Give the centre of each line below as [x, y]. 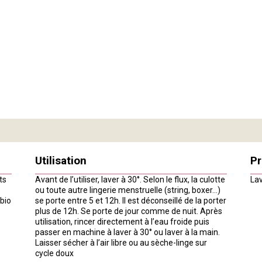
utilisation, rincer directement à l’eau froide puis [122, 221]
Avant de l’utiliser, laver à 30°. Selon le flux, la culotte [130, 179]
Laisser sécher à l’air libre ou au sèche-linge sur [121, 242]
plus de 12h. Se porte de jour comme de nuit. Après [128, 211]
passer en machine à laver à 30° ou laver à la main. [127, 232]
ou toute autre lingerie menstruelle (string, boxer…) [127, 190]
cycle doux [54, 253]
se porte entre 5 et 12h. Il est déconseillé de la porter [130, 200]
